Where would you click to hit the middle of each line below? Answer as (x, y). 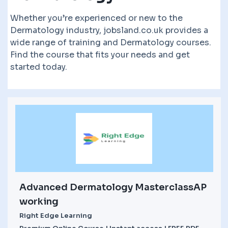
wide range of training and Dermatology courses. (111, 42)
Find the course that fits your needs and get (100, 54)
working (39, 201)
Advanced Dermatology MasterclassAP (113, 187)
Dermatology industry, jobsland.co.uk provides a (109, 30)
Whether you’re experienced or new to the (96, 18)
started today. (39, 67)
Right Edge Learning (56, 215)
